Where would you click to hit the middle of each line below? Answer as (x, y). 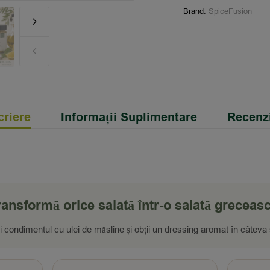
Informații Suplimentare (129, 118)
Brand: (196, 11)
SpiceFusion (230, 11)
